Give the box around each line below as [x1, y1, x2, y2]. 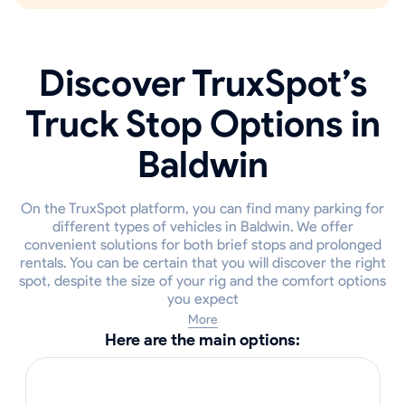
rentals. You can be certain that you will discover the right [19, 254, 386, 271]
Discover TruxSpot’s [38, 61, 367, 105]
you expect [166, 290, 239, 307]
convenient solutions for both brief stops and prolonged [24, 236, 381, 253]
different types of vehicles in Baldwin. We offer [52, 218, 353, 235]
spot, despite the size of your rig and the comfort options [19, 272, 386, 289]
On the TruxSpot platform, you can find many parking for [21, 200, 384, 217]
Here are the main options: [105, 330, 300, 350]
